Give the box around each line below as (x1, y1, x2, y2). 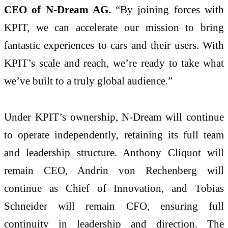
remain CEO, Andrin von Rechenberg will (4, 164, 224, 177)
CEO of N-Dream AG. (4, 3, 111, 15)
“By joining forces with (110, 3, 224, 15)
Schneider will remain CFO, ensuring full (4, 200, 224, 212)
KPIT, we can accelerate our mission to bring (4, 21, 224, 33)
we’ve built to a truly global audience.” (4, 74, 173, 87)
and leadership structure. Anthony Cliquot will (4, 147, 224, 159)
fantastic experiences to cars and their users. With (4, 39, 224, 51)
